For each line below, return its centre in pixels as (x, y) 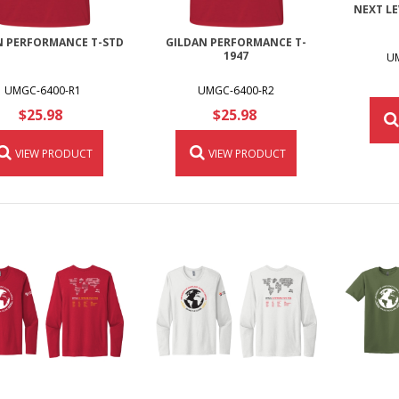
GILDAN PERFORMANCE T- (236, 43)
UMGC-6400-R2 (236, 90)
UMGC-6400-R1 (42, 90)
